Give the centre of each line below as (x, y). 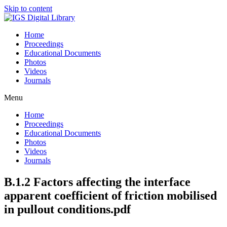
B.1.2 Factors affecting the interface (97, 182)
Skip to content (28, 8)
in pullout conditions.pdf (67, 209)
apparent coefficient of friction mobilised (110, 195)
